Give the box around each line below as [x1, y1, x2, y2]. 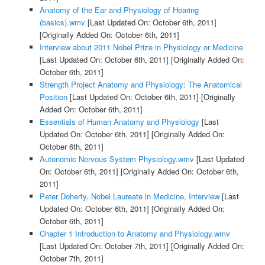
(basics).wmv [39, 17, 85, 28]
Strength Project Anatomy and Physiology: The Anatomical [39, 79, 242, 91]
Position [39, 91, 67, 103]
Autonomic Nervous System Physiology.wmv [39, 153, 194, 165]
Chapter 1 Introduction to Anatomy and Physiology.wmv [39, 228, 230, 240]
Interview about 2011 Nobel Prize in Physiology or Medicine [39, 41, 243, 53]
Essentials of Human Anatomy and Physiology [39, 116, 199, 128]
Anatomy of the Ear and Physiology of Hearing [39, 4, 199, 16]
